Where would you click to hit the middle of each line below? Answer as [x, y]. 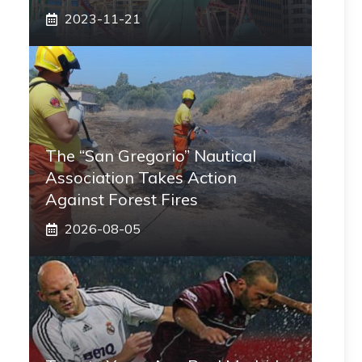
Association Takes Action [141, 177]
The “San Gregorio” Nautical [151, 156]
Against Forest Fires [122, 199]
